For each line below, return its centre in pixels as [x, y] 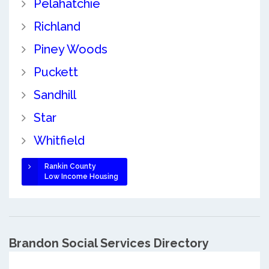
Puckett [56, 72]
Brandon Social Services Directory [109, 243]
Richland [57, 27]
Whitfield [59, 141]
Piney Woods [70, 50]
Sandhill [55, 95]
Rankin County [70, 167]
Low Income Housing [81, 177]
